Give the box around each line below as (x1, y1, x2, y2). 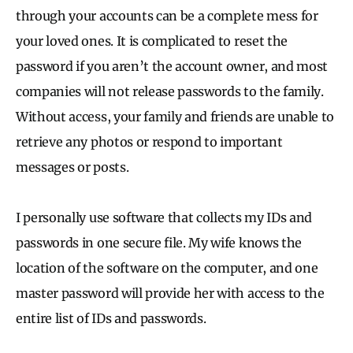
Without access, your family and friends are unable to (16, 108, 335, 124)
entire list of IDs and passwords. (16, 310, 206, 326)
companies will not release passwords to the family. (16, 83, 324, 99)
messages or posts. (16, 158, 129, 175)
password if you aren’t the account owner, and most (16, 58, 328, 74)
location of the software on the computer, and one (16, 259, 318, 276)
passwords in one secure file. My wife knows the (16, 234, 302, 251)
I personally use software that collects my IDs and (16, 209, 312, 225)
